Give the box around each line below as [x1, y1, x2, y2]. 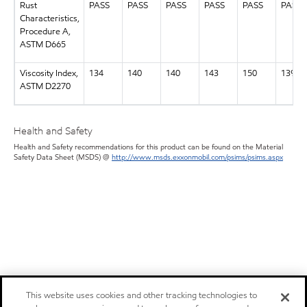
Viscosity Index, [19, 67, 78, 80]
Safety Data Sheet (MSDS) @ [14, 151, 112, 162]
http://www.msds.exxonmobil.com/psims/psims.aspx [112, 151, 283, 162]
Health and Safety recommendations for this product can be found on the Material [14, 140, 283, 152]
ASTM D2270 [19, 80, 71, 93]
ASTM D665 [19, 38, 66, 51]
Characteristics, [19, 12, 79, 25]
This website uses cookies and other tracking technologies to [26, 289, 258, 302]
